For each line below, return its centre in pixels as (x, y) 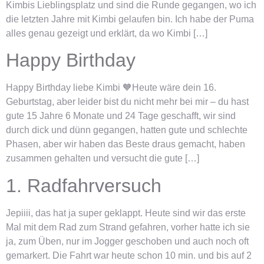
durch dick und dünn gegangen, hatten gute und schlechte (127, 130)
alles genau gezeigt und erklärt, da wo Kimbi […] (107, 33)
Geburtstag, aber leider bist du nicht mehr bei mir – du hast (127, 102)
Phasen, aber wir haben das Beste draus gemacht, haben (126, 144)
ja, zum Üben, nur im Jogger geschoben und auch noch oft (127, 241)
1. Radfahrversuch (84, 185)
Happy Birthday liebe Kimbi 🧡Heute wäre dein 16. (111, 88)
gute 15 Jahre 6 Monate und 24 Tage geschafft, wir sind (121, 116)
